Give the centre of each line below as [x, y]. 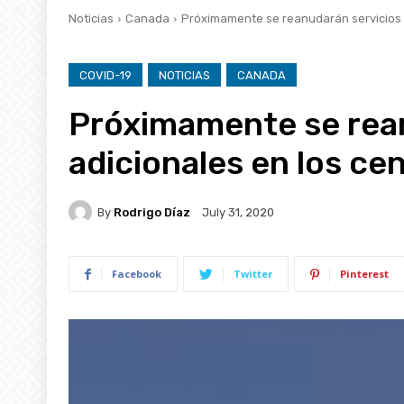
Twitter [253, 273]
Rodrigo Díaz [152, 212]
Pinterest [364, 273]
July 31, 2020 [238, 212]
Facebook [137, 273]
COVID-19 [106, 75]
